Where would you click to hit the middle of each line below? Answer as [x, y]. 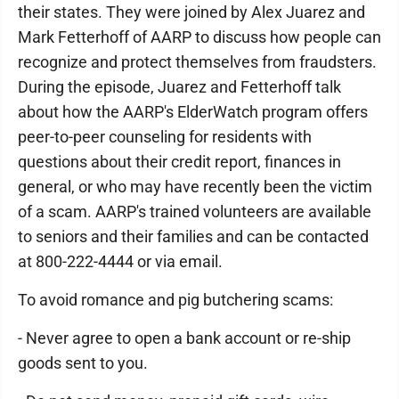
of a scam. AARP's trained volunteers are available [195, 212]
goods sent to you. [83, 363]
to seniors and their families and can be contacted [193, 236]
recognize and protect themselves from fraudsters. [197, 62]
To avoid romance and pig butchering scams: [175, 300]
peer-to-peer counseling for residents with [165, 137]
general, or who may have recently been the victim [195, 187]
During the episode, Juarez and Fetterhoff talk [179, 87]
